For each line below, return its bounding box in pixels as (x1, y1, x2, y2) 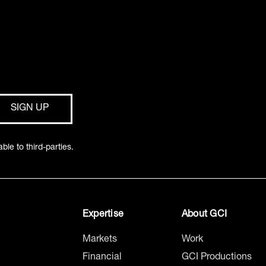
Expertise (83, 210, 124, 220)
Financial (83, 252, 122, 262)
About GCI (182, 210, 227, 220)
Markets (83, 235, 117, 245)
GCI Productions (182, 252, 252, 262)
